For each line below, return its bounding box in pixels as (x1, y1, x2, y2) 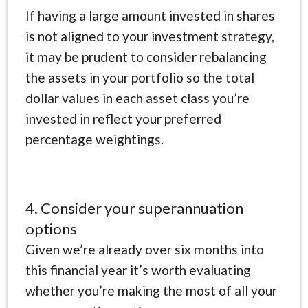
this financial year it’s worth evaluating (25, 261, 251, 278)
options (25, 219, 77, 238)
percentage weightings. (25, 131, 164, 147)
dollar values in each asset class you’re (25, 89, 250, 106)
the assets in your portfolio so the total (25, 69, 254, 85)
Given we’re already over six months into (25, 241, 264, 257)
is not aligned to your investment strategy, (25, 27, 274, 44)
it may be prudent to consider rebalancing (25, 48, 267, 65)
